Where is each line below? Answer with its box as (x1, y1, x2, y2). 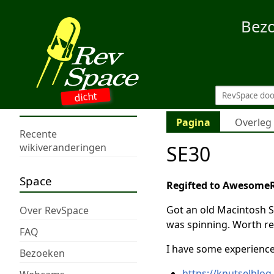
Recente (20, 127, 57, 141)
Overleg (235, 116, 272, 130)
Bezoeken (20, 246, 65, 260)
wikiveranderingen (20, 141, 106, 155)
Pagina (176, 116, 210, 130)
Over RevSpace (20, 203, 89, 217)
